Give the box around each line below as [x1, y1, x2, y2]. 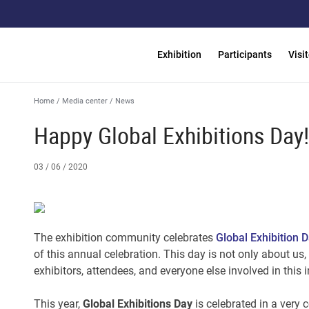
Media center [62, 97, 108, 106]
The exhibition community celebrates [34, 231, 216, 244]
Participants [218, 49, 272, 60]
